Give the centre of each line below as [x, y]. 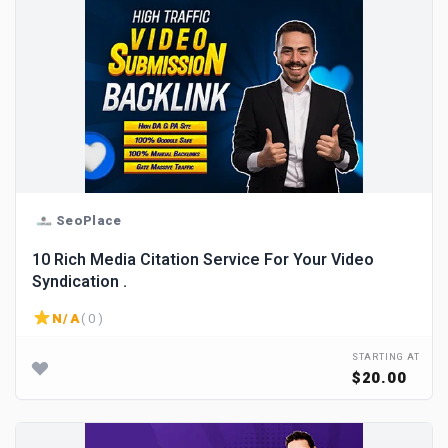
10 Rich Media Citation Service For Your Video [203, 260]
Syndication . [79, 282]
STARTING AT [385, 357]
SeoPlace [89, 220]
